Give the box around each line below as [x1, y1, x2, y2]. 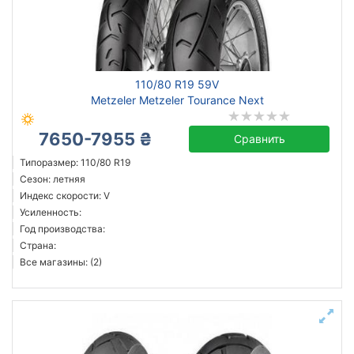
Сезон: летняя [20, 173, 85, 185]
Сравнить [233, 132, 285, 145]
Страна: [20, 239, 56, 251]
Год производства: [20, 223, 105, 235]
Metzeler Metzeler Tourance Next [90, 93, 264, 107]
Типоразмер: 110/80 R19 [20, 156, 130, 168]
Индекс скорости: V [20, 190, 110, 201]
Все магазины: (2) [20, 256, 102, 268]
